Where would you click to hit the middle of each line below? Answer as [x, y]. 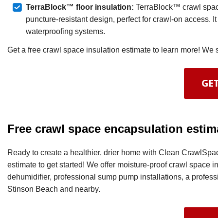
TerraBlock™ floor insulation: [80, 7]
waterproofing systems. [65, 31]
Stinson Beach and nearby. [54, 189]
